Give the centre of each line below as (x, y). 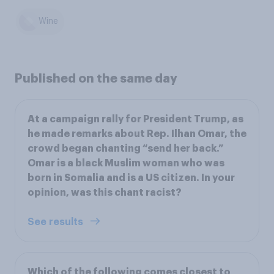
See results (57, 222)
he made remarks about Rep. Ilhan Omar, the (137, 134)
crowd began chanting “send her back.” (126, 148)
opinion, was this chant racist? (105, 192)
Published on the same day (96, 78)
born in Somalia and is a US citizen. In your (131, 178)
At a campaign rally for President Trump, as (135, 119)
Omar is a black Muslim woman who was (126, 163)
